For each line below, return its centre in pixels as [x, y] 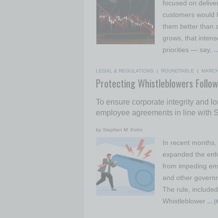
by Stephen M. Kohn [119, 130]
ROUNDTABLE [178, 71]
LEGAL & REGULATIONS [125, 71]
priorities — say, [188, 50]
